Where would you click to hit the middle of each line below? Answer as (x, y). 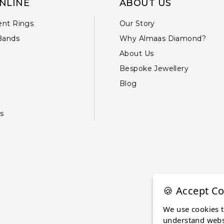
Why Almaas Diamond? (163, 39)
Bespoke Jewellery (154, 69)
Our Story (137, 24)
